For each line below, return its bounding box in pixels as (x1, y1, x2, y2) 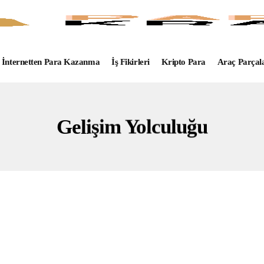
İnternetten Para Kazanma (1, 57, 100, 67)
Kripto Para (161, 57, 206, 67)
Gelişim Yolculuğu (56, 115, 208, 138)
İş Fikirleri (111, 57, 150, 67)
